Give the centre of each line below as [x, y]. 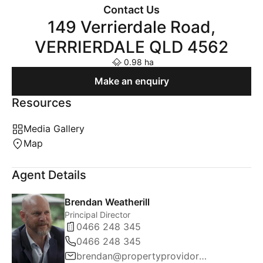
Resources [42, 103]
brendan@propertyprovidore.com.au [203, 256]
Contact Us [131, 10]
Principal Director [97, 214]
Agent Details [49, 175]
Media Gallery [54, 129]
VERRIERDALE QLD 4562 [131, 47]
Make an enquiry [131, 81]
